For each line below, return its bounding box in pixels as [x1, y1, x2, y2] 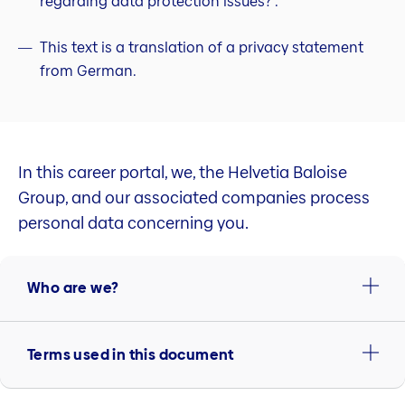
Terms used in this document [27, 344, 234, 365]
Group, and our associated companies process [18, 186, 370, 210]
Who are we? [27, 278, 119, 299]
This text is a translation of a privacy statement [40, 37, 363, 59]
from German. [40, 61, 137, 82]
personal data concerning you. [18, 212, 249, 235]
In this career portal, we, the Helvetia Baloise [18, 161, 347, 184]
